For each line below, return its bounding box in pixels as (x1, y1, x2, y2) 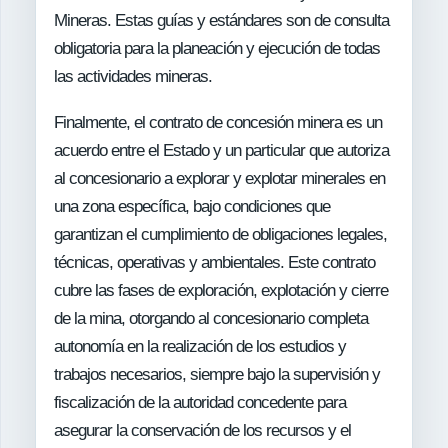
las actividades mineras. (54, 66, 212, 86)
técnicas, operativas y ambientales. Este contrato (54, 252, 375, 272)
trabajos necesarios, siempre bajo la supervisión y (54, 364, 380, 384)
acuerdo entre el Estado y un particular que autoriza (54, 140, 389, 160)
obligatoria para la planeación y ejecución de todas (54, 38, 380, 58)
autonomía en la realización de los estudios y (54, 336, 346, 356)
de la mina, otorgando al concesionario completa (54, 308, 368, 328)
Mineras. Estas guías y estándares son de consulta (54, 10, 389, 30)
